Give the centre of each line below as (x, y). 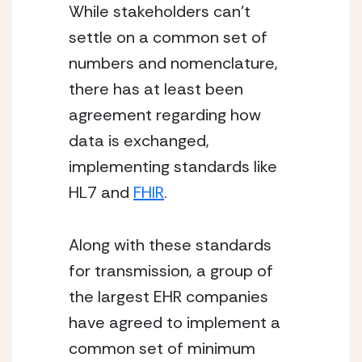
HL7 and (101, 192)
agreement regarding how (165, 115)
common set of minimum (162, 348)
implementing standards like (173, 166)
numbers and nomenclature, (173, 63)
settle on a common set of (168, 37)
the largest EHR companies (168, 297)
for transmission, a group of (171, 271)
